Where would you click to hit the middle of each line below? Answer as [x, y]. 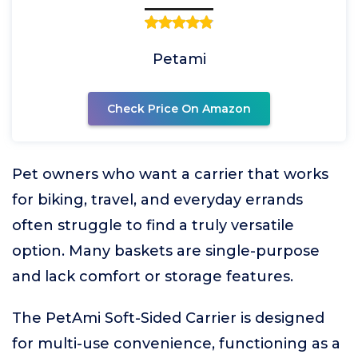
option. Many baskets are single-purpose [166, 251]
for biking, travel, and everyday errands [157, 200]
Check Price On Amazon [179, 109]
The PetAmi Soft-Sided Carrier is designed [168, 318]
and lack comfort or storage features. [153, 276]
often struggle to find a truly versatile [153, 225]
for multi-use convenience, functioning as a [176, 344]
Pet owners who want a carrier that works [170, 174]
